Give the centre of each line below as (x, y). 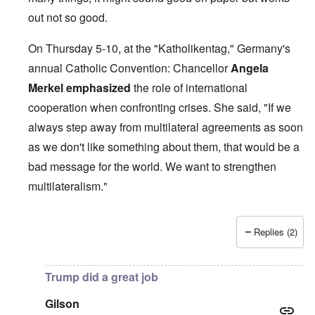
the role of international (191, 87)
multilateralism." (68, 186)
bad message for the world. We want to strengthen (152, 166)
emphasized (98, 87)
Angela (250, 67)
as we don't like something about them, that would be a (164, 146)
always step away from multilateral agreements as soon (166, 127)
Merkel (47, 87)
